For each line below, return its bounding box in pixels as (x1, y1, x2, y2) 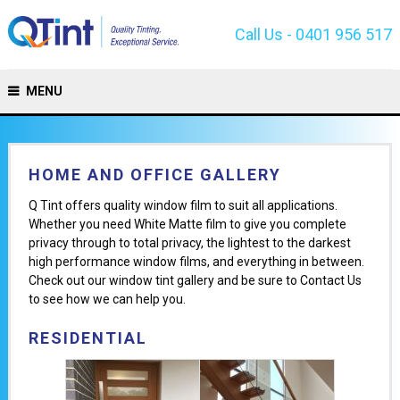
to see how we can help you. (28, 291, 186, 306)
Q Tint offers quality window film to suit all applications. (28, 197, 337, 212)
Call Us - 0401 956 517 (235, 24, 393, 44)
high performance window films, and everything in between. (28, 254, 364, 269)
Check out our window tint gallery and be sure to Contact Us (28, 272, 362, 287)
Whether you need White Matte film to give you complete (28, 216, 346, 231)
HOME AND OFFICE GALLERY (28, 164, 281, 184)
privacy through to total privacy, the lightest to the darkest (28, 235, 351, 250)
